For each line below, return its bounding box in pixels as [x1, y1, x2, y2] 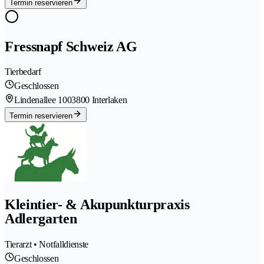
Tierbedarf [5, 67, 41, 77]
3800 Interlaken [71, 95, 127, 105]
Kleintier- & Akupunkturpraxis [5, 197, 190, 213]
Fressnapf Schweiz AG [5, 38, 137, 54]
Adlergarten [5, 211, 77, 227]
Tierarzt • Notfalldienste [5, 239, 88, 250]
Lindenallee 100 [14, 95, 72, 105]
